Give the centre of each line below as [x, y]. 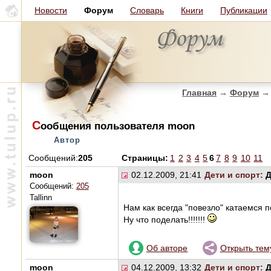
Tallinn [41, 198]
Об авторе [167, 248]
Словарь [147, 10]
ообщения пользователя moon [117, 126]
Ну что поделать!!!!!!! [165, 220]
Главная [199, 93]
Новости [51, 10]
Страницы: [145, 158]
